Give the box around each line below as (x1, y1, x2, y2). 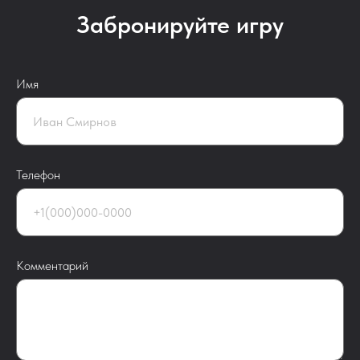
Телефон (16, 167, 60, 182)
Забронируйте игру (76, 10, 284, 39)
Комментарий (16, 258, 88, 273)
